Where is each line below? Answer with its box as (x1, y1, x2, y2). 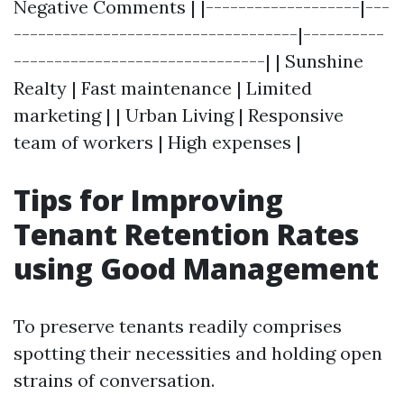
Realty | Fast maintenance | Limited (14, 77, 312, 99)
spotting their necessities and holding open (14, 342, 382, 364)
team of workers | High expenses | (14, 131, 301, 153)
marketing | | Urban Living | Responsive (14, 104, 344, 126)
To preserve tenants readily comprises (14, 315, 342, 337)
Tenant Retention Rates (14, 215, 359, 253)
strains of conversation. (14, 369, 215, 391)
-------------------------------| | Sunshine (14, 50, 363, 72)
